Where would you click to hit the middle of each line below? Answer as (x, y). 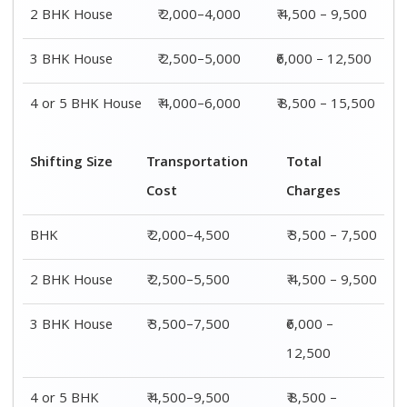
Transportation (253, 89)
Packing (145, 89)
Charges (346, 119)
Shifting (56, 89)
